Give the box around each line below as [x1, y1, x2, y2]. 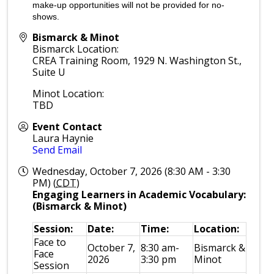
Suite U [32, 65, 66, 79]
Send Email [32, 143, 83, 157]
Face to [34, 235, 67, 249]
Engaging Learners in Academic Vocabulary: [32, 188, 246, 201]
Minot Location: [32, 87, 105, 100]
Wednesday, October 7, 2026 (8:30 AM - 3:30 [32, 165, 231, 178]
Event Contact [32, 120, 103, 133]
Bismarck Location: [32, 42, 119, 56]
